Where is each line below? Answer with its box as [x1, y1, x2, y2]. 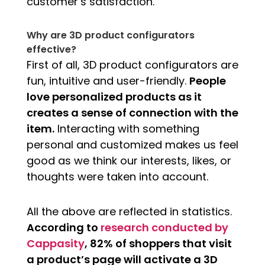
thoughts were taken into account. [26, 169, 208, 184]
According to [26, 219, 101, 235]
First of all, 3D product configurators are [26, 57, 238, 72]
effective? [26, 42, 76, 56]
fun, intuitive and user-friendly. [26, 73, 189, 88]
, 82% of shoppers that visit [84, 235, 232, 251]
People [189, 73, 226, 88]
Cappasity [26, 235, 85, 251]
